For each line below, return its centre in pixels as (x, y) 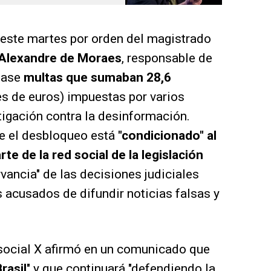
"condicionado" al (167, 136)
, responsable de (167, 58)
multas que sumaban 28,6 (97, 78)
